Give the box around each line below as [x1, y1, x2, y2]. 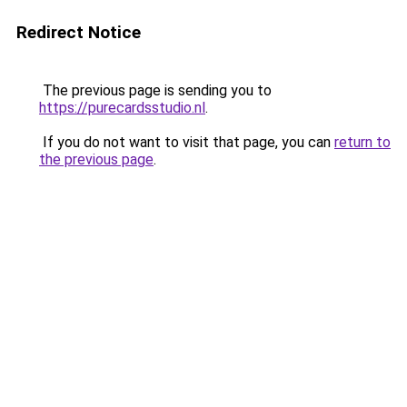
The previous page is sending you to [39, 82, 272, 99]
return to [334, 134, 391, 151]
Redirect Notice [16, 22, 141, 43]
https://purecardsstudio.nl [39, 99, 205, 116]
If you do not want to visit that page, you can [39, 134, 334, 151]
